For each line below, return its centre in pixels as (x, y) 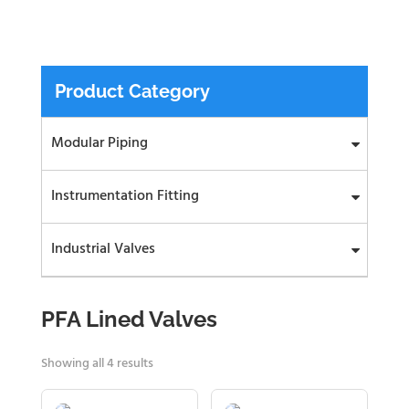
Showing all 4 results (97, 364)
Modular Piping (99, 143)
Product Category (132, 91)
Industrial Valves (103, 249)
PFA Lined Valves (129, 319)
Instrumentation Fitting (125, 196)
